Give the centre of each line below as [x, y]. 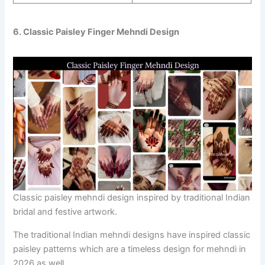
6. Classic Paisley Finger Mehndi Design [96, 32]
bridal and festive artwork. [65, 212]
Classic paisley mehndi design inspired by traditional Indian [132, 198]
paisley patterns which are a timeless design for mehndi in [130, 249]
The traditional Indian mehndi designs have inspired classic [132, 235]
